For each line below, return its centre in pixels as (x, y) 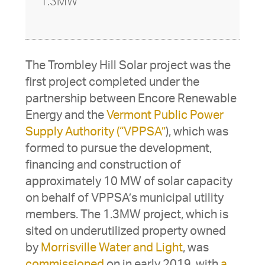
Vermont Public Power (165, 116)
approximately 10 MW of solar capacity (129, 182)
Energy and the (66, 116)
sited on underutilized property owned (125, 232)
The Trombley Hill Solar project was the (128, 66)
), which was (197, 132)
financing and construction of (103, 165)
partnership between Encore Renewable (131, 99)
